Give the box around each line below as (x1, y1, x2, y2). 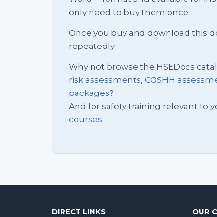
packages (69, 88, 109, 98)
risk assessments (69, 75, 141, 85)
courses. (69, 114, 104, 124)
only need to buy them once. (69, 7, 190, 17)
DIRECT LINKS (52, 207, 106, 216)
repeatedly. (69, 41, 116, 51)
